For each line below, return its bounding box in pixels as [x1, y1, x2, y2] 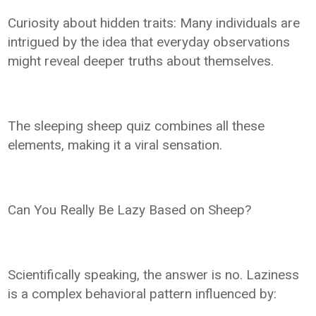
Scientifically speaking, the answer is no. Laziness [8, 266, 300, 283]
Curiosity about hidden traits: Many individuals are [8, 14, 300, 31]
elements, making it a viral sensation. [8, 136, 223, 153]
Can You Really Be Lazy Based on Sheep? [8, 201, 252, 218]
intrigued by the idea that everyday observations [8, 33, 291, 50]
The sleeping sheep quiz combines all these [8, 117, 265, 134]
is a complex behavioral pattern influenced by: [8, 285, 277, 302]
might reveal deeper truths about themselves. [8, 52, 274, 69]
